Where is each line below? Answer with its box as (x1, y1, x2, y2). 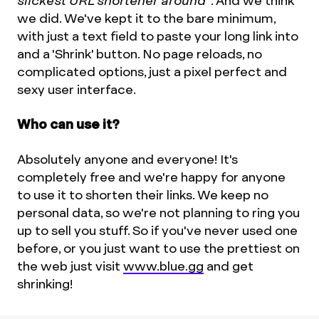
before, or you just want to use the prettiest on (17, 240, 300, 257)
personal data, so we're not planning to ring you (17, 204, 300, 221)
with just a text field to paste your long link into (17, 28, 298, 45)
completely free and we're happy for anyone (17, 169, 286, 186)
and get (204, 258, 253, 275)
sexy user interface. (17, 81, 136, 98)
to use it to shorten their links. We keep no (17, 187, 268, 204)
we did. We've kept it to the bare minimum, (17, 10, 276, 27)
